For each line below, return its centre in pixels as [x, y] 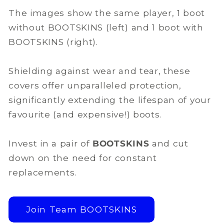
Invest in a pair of [51, 143]
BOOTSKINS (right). [53, 41]
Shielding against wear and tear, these [99, 70]
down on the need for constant [83, 157]
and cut [170, 143]
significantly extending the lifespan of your [110, 99]
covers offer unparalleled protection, [95, 85]
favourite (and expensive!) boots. [85, 114]
